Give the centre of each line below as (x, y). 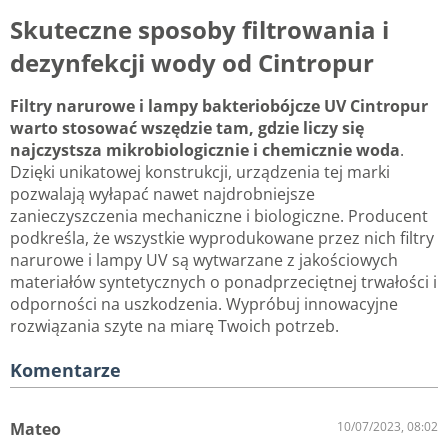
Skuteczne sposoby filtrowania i (199, 29)
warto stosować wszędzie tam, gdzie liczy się (187, 127)
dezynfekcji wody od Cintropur (192, 62)
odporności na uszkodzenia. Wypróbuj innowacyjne (204, 303)
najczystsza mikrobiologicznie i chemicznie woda (205, 149)
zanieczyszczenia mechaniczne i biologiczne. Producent (219, 215)
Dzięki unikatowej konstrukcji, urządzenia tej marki (200, 171)
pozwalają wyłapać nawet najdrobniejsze (162, 193)
